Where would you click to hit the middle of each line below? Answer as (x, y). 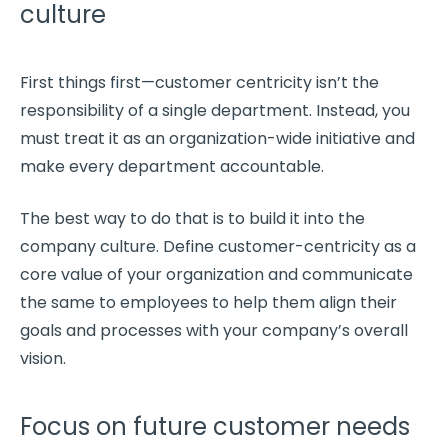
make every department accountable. (172, 166)
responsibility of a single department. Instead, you (215, 110)
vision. (43, 358)
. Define (187, 246)
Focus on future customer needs (215, 426)
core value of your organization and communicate (216, 274)
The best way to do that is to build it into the (192, 218)
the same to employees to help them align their (208, 302)
